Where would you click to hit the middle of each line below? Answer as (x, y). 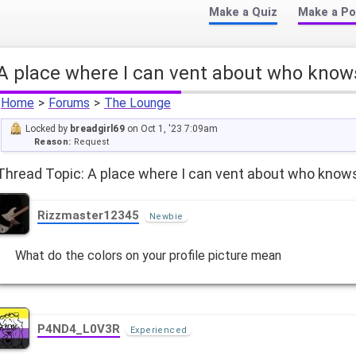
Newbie (166, 216)
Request (90, 142)
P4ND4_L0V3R (79, 329)
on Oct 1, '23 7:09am (172, 129)
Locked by (47, 129)
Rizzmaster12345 (89, 215)
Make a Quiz (243, 12)
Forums (69, 103)
